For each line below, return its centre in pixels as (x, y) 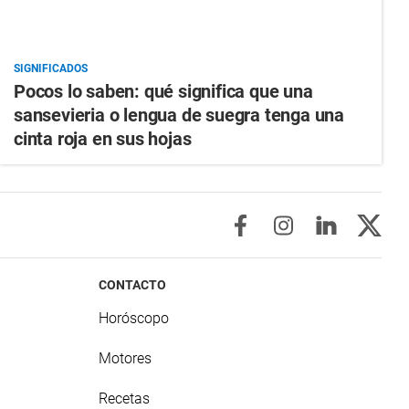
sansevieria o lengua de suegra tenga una (178, 115)
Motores (126, 359)
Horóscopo (134, 319)
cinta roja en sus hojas (102, 139)
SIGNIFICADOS (50, 69)
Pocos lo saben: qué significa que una (163, 92)
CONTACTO (133, 285)
